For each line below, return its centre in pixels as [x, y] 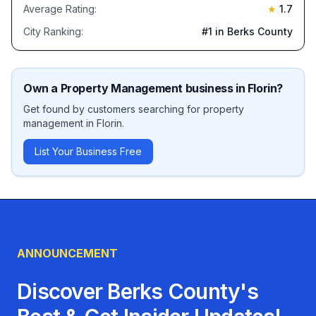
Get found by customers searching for [113, 109]
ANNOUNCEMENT [67, 253]
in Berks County [253, 31]
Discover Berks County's [138, 291]
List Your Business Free [88, 151]
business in [215, 88]
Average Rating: [60, 9]
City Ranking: [53, 31]
